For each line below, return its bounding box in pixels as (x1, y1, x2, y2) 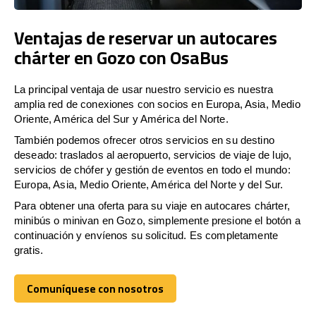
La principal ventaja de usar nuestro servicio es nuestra (14, 83, 274, 95)
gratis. (14, 243, 44, 256)
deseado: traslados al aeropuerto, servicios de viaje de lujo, (14, 148, 292, 161)
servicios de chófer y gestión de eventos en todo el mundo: (14, 163, 291, 176)
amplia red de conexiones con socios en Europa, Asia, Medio (14, 97, 300, 110)
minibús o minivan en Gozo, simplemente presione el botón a (14, 214, 300, 226)
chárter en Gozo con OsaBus (14, 40, 229, 74)
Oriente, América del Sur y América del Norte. (14, 112, 229, 125)
